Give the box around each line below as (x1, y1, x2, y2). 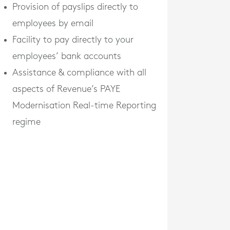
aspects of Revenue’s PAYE (12, 84, 120, 93)
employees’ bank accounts (12, 51, 121, 61)
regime (12, 117, 41, 126)
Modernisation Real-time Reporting (12, 101, 156, 110)
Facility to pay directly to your (12, 35, 133, 44)
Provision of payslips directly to (12, 2, 138, 11)
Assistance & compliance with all (12, 68, 146, 77)
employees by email (12, 18, 93, 28)
